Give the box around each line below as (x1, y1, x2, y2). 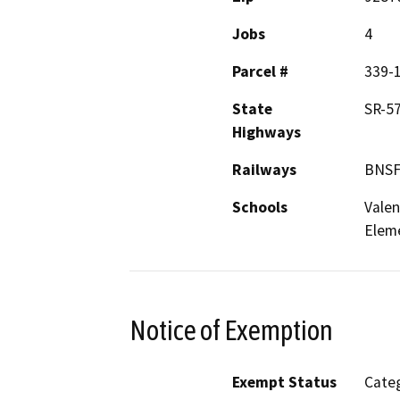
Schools (232, 196, 287, 217)
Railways (232, 159, 296, 179)
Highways (232, 121, 301, 142)
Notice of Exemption (129, 313, 333, 346)
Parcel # (232, 61, 288, 81)
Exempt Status (232, 372, 337, 393)
